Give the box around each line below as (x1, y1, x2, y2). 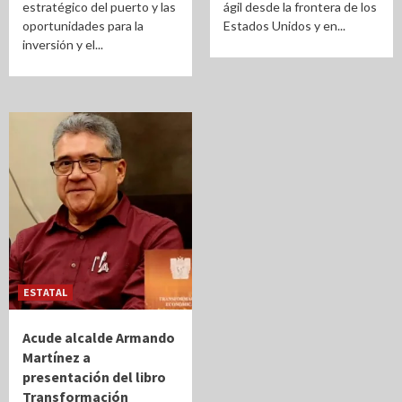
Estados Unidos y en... (223, 18, 345, 33)
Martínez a (22, 348, 91, 366)
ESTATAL (23, 285, 67, 299)
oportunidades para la (22, 18, 144, 33)
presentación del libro (22, 368, 166, 386)
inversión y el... (22, 37, 103, 52)
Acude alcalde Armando (22, 328, 175, 346)
